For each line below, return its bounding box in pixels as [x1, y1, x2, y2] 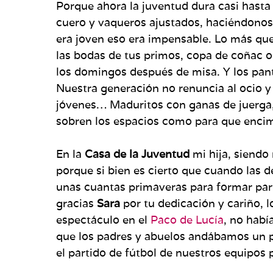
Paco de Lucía [151, 212, 224, 227]
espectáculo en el [56, 212, 151, 227]
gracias [56, 196, 97, 210]
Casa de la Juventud [85, 146, 190, 161]
